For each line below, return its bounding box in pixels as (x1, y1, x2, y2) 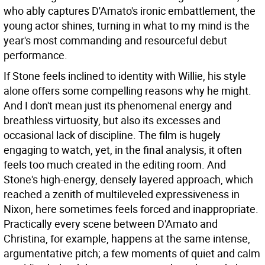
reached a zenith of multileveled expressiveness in (4, 187, 240, 201)
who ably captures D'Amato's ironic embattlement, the (4, 4, 256, 18)
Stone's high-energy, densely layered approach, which (4, 172, 253, 186)
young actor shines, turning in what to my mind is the (4, 18, 250, 33)
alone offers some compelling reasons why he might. (4, 83, 251, 98)
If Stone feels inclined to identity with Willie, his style (4, 69, 246, 83)
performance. (4, 48, 67, 62)
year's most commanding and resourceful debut (4, 33, 227, 47)
